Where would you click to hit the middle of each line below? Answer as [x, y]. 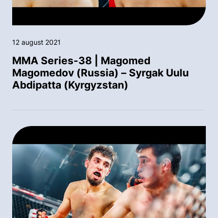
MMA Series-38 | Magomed [81, 60]
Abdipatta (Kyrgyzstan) [70, 85]
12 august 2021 [36, 42]
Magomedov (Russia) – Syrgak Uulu [100, 73]
